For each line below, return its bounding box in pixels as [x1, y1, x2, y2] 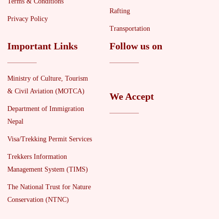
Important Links [7, 41, 78, 52]
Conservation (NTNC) [7, 196, 69, 204]
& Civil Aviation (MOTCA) [7, 87, 85, 95]
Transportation [109, 24, 150, 33]
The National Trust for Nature [7, 183, 91, 191]
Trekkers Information [7, 153, 67, 161]
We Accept [109, 91, 154, 102]
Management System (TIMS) [7, 165, 88, 174]
